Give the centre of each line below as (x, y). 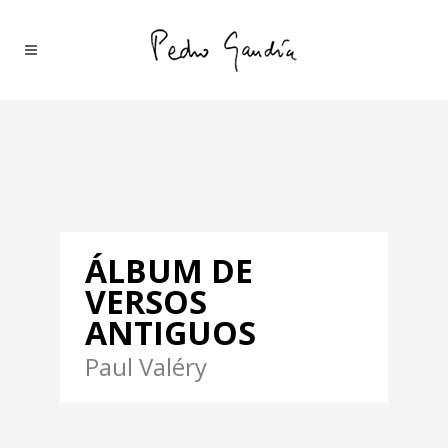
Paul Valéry (146, 366)
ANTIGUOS (170, 332)
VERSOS (146, 301)
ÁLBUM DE (169, 270)
